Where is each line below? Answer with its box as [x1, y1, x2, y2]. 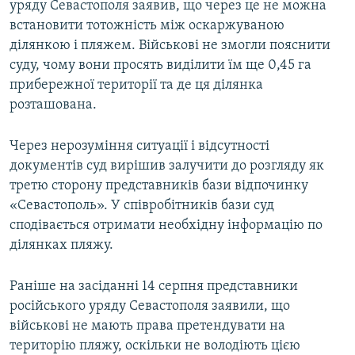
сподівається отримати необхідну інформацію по [10, 218, 323, 234]
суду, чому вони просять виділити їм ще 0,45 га [10, 58, 311, 74]
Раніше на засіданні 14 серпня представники [10, 279, 298, 295]
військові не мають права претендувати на [10, 319, 285, 334]
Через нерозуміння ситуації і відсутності [10, 139, 269, 155]
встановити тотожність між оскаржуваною [10, 18, 284, 34]
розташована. [10, 97, 97, 113]
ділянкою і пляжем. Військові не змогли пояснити [10, 38, 330, 54]
